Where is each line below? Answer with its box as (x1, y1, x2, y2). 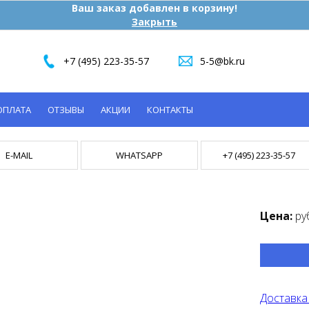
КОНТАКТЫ (147, 103, 193, 116)
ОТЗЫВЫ (48, 103, 84, 116)
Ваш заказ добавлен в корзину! (72, 1, 237, 14)
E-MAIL (6, 149, 33, 161)
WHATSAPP (115, 149, 163, 161)
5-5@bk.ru (200, 54, 245, 68)
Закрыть (132, 15, 177, 28)
